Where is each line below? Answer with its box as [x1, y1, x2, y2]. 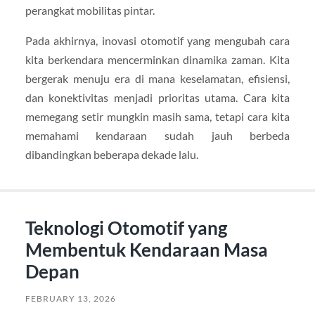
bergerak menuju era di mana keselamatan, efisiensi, [25, 72, 290, 86]
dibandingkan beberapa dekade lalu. [25, 148, 198, 162]
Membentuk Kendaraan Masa [25, 238, 268, 261]
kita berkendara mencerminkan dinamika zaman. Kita [25, 53, 290, 67]
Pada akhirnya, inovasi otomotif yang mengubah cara [25, 34, 290, 48]
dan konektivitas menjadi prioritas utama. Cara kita [25, 91, 290, 105]
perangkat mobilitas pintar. [25, 3, 155, 17]
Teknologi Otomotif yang [25, 216, 227, 239]
